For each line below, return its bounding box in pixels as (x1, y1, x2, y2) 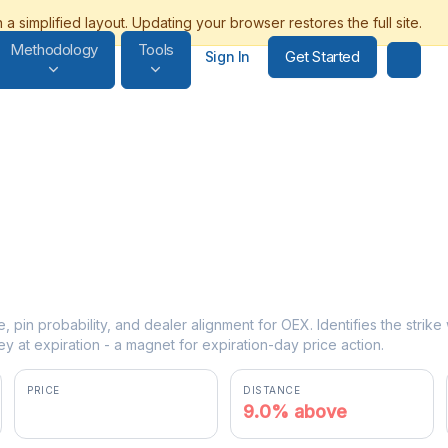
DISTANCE (243, 384, 300, 396)
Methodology (10, 40, 98, 59)
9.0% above (243, 401, 347, 422)
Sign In (204, 48, 250, 65)
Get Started (284, 47, 360, 66)
